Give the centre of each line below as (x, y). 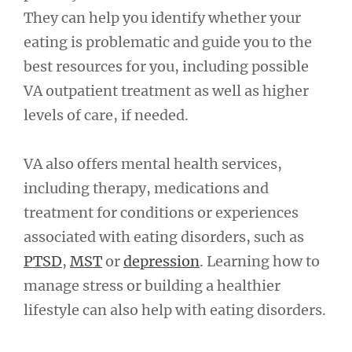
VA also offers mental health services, (153, 164)
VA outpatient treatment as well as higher (166, 90)
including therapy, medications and (146, 189)
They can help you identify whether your (162, 17)
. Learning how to (260, 262)
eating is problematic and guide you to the (168, 42)
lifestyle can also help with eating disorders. (175, 310)
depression (161, 262)
